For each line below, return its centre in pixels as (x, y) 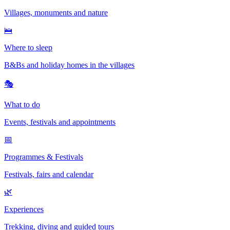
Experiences (24, 209)
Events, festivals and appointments (60, 122)
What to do (22, 104)
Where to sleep (28, 47)
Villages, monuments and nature (56, 13)
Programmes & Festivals (44, 157)
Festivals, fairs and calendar (49, 174)
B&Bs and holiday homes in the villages (69, 65)
